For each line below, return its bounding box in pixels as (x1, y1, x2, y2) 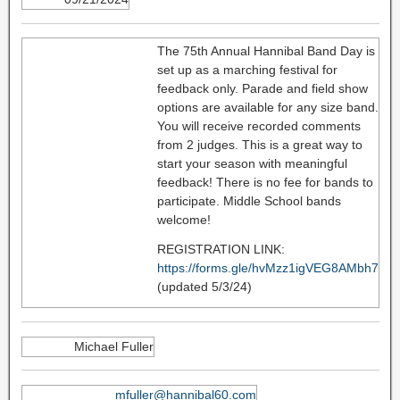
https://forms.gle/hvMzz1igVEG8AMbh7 (156, 261, 379, 276)
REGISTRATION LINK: (156, 242, 285, 257)
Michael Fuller (73, 338, 154, 354)
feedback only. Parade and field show (156, 81, 368, 96)
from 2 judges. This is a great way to (156, 137, 362, 153)
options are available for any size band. (156, 100, 379, 115)
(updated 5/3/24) (156, 279, 252, 295)
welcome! (156, 212, 211, 228)
